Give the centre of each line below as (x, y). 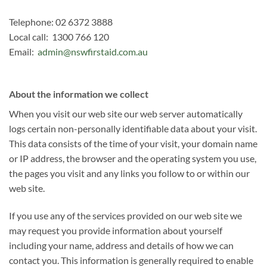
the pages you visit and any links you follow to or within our (129, 173)
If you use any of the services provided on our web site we (125, 215)
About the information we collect (79, 94)
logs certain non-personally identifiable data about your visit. (133, 128)
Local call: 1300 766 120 (59, 37)
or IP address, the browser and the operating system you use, (133, 158)
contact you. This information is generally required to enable (131, 260)
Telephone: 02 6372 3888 (61, 22)
